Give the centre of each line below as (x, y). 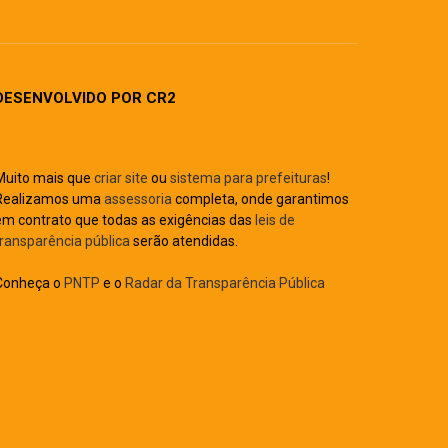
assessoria (137, 199)
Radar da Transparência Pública (224, 283)
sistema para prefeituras (248, 178)
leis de (274, 220)
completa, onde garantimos (260, 199)
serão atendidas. (183, 241)
